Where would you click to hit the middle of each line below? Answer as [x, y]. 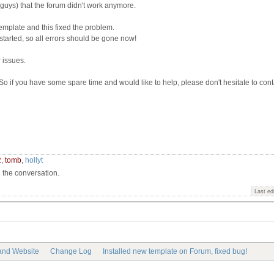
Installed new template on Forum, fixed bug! [175, 251]
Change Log [71, 251]
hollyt [34, 160]
